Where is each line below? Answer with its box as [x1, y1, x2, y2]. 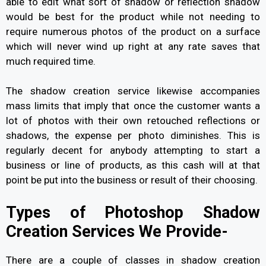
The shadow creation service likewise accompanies [6, 85, 260, 97]
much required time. [6, 55, 98, 67]
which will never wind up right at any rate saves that [6, 40, 260, 52]
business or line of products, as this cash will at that [6, 159, 260, 172]
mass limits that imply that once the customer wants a [6, 100, 260, 112]
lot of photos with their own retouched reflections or [6, 115, 260, 127]
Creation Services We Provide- [6, 221, 228, 241]
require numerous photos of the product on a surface [6, 25, 260, 37]
